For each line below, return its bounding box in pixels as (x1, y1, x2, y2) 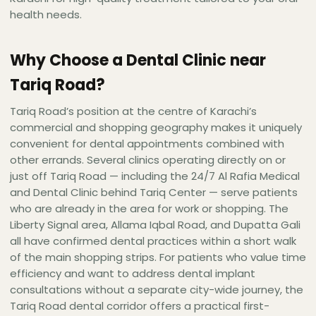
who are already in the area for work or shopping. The (10, 201, 288, 217)
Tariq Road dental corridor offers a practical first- (10, 298, 269, 314)
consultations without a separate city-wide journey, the (10, 282, 303, 298)
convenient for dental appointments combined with (10, 136, 284, 152)
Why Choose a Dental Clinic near (10, 49, 266, 72)
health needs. (10, 7, 82, 23)
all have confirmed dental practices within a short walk (10, 233, 296, 249)
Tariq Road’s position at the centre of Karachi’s (10, 104, 257, 119)
